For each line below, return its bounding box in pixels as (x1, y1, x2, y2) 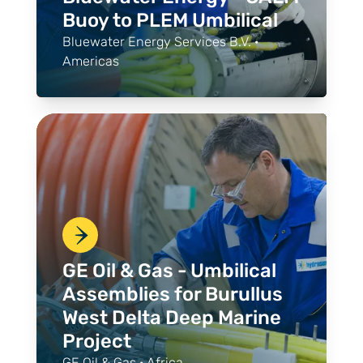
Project (62, 329, 131, 352)
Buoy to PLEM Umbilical (62, 8, 278, 32)
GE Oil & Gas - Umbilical (62, 258, 276, 282)
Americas (62, 53, 119, 69)
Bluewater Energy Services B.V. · (62, 33, 258, 49)
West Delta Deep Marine (62, 305, 281, 329)
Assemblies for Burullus (62, 282, 283, 305)
